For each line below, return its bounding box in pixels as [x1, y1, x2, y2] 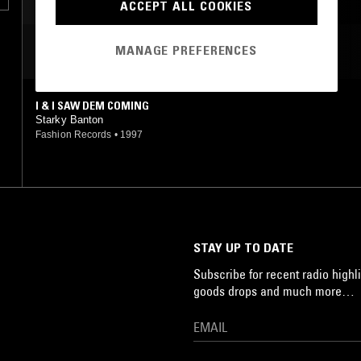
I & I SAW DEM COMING [35, 98, 149, 113]
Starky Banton [35, 113, 104, 126]
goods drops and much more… [193, 282, 355, 299]
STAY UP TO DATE [193, 239, 293, 255]
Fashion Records [35, 128, 112, 140]
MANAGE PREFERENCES [115, 42, 257, 59]
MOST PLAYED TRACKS [35, 42, 177, 60]
